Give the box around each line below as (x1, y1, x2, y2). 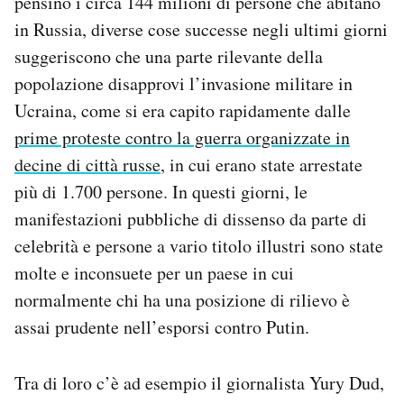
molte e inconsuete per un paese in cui (14, 261, 294, 286)
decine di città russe (14, 152, 161, 178)
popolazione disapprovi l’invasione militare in (14, 71, 353, 96)
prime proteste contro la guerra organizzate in (14, 125, 350, 151)
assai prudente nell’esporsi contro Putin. (14, 315, 309, 340)
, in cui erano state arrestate (161, 152, 363, 178)
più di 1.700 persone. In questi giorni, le (14, 179, 308, 205)
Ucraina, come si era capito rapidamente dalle (14, 98, 351, 124)
